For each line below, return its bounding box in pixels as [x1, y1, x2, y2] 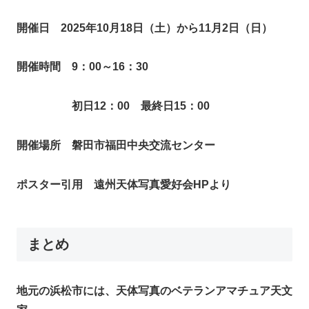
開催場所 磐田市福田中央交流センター [17, 139, 215, 151]
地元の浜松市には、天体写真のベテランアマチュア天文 [17, 284, 292, 297]
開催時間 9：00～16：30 [17, 61, 148, 73]
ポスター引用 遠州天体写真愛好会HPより [17, 178, 231, 190]
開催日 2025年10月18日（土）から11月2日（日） [17, 21, 272, 34]
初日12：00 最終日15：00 [72, 100, 210, 112]
